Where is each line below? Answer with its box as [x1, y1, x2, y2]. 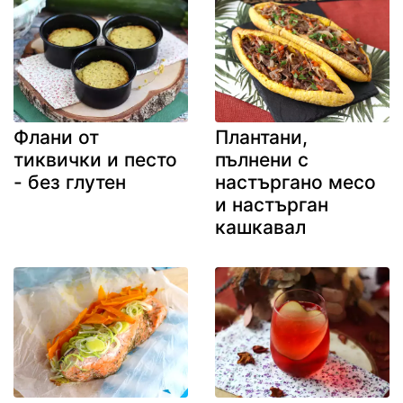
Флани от [13, 125, 99, 148]
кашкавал [215, 215, 306, 238]
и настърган [215, 193, 328, 216]
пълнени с [215, 148, 309, 171]
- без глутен [13, 170, 126, 193]
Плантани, [215, 125, 308, 148]
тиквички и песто [13, 148, 177, 171]
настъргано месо [215, 170, 376, 193]
